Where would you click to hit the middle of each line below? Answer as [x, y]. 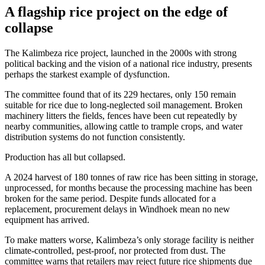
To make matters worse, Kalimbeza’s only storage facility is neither [129, 240]
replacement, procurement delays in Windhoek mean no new [117, 209]
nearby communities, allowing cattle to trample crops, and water [124, 126]
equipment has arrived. [47, 219]
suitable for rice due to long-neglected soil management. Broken [124, 105]
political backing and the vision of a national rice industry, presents [128, 63]
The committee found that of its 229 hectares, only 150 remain [120, 94]
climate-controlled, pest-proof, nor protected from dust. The [115, 250]
